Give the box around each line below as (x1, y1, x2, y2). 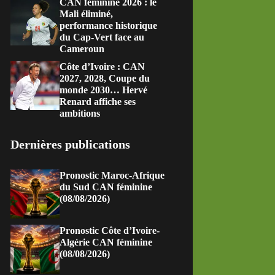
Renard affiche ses (60, 96, 136, 107)
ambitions (60, 108, 101, 118)
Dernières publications (10, 137, 131, 151)
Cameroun (60, 44, 105, 54)
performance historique (60, 20, 158, 31)
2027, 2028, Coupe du (60, 73, 150, 83)
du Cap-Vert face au (60, 32, 145, 42)
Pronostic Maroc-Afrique (60, 170, 165, 180)
